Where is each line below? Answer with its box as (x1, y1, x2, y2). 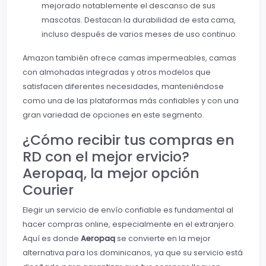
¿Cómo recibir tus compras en (23, 129, 235, 150)
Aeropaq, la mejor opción (23, 163, 199, 183)
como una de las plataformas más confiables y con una (23, 95, 239, 106)
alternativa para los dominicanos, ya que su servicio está (23, 247, 243, 258)
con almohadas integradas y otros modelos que (23, 66, 211, 77)
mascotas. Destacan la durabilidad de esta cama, (42, 14, 236, 25)
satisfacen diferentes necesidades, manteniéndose (23, 81, 224, 91)
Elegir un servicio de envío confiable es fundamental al (23, 204, 233, 215)
